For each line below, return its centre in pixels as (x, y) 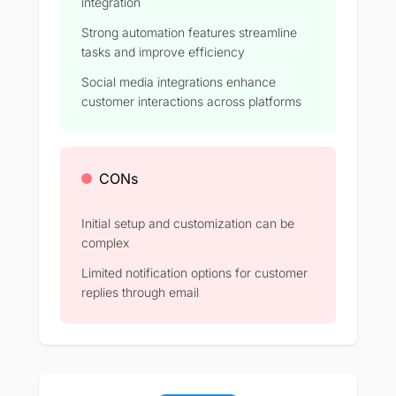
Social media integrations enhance (179, 81)
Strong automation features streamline (189, 32)
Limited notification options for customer (194, 272)
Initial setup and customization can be (188, 223)
